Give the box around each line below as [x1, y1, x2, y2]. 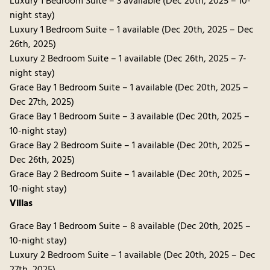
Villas [10, 195, 33, 212]
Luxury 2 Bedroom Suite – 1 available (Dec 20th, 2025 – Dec [10, 248, 256, 264]
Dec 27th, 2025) [10, 94, 74, 110]
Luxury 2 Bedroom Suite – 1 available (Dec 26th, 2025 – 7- [10, 51, 246, 67]
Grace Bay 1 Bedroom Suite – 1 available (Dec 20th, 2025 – [10, 80, 248, 96]
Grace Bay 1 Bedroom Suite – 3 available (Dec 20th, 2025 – [10, 108, 250, 125]
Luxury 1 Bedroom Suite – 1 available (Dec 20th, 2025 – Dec [10, 22, 254, 38]
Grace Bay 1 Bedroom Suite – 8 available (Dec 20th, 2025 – [10, 219, 251, 235]
